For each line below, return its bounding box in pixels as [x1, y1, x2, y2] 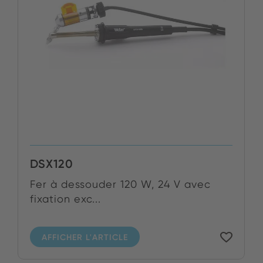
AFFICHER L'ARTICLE [42, 231, 128, 242]
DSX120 [30, 157, 73, 171]
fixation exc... [30, 193, 101, 205]
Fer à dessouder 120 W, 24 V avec [30, 178, 211, 191]
